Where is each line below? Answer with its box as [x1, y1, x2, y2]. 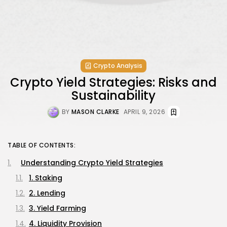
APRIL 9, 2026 [123, 107, 166, 116]
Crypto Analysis [93, 61, 142, 70]
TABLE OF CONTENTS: [8, 140, 75, 149]
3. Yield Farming [29, 203, 86, 213]
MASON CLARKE [71, 107, 120, 116]
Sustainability [71, 87, 156, 104]
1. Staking [29, 172, 62, 183]
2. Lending [29, 187, 65, 198]
